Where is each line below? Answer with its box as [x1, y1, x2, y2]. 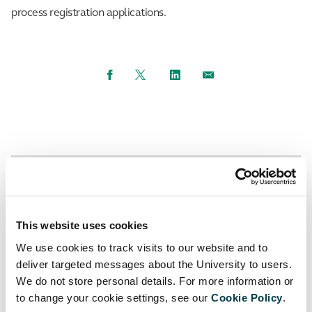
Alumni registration [111, 235, 203, 246]
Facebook [107, 69, 153, 80]
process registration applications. [11, 8, 168, 19]
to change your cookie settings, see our [16, 291, 211, 304]
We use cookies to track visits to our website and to [16, 241, 267, 253]
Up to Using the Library [111, 166, 220, 178]
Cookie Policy [211, 291, 283, 304]
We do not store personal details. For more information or [16, 274, 294, 287]
